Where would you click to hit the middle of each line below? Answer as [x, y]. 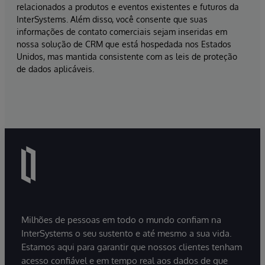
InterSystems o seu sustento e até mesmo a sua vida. [127, 233]
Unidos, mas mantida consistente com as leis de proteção [127, 57]
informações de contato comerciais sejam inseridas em [122, 32]
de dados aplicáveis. [55, 69]
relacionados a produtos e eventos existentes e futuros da [128, 7]
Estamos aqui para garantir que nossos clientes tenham [132, 247]
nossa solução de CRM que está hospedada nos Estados [124, 44]
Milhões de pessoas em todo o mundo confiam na [121, 219]
